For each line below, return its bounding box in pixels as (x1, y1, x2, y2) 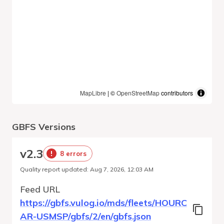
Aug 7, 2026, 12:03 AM (90, 165, 153, 173)
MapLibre (80, 88, 106, 97)
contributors (159, 88, 193, 97)
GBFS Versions (12, 121, 75, 132)
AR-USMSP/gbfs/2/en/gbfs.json (20, 210, 151, 222)
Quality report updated (20, 165, 87, 173)
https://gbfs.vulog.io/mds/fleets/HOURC (20, 197, 187, 208)
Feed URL (20, 183, 60, 194)
